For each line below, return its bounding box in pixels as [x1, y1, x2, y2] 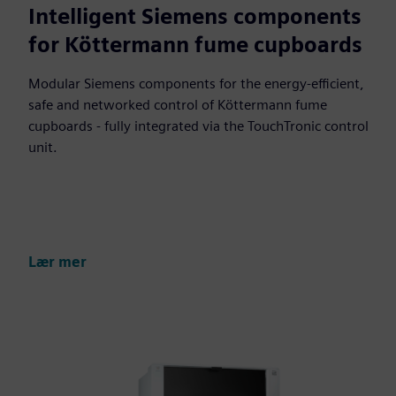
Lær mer [28, 253, 87, 270]
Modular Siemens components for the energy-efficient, [28, 75, 364, 93]
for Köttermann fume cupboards [28, 32, 362, 58]
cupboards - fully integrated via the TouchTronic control [28, 118, 369, 135]
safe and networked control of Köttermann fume [28, 96, 327, 114]
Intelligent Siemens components [28, 4, 362, 30]
